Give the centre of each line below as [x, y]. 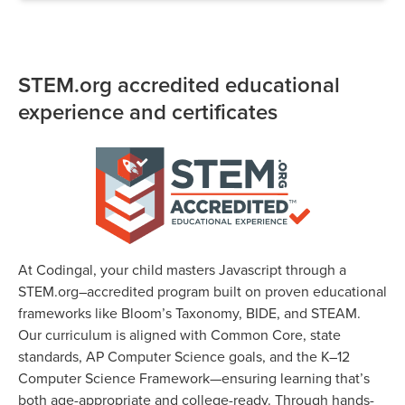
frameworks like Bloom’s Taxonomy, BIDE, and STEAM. [189, 312]
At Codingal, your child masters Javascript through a [182, 269]
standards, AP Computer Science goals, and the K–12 [184, 356]
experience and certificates [148, 111]
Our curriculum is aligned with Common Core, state [179, 334]
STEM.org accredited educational [179, 84]
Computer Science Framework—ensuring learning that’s [194, 377]
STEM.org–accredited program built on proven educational [202, 291]
